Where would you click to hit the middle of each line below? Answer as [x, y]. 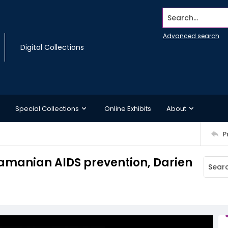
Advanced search [191, 36]
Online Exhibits [128, 108]
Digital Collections [52, 47]
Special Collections [47, 108]
